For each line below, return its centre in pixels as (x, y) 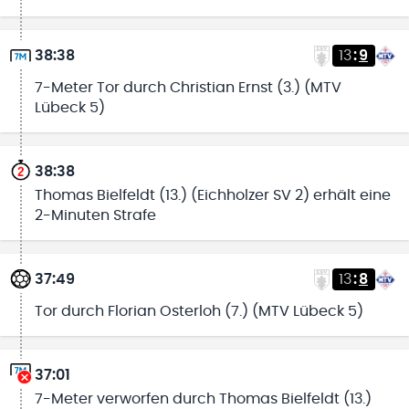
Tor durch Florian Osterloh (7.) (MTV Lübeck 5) (199, 311)
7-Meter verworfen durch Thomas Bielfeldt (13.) (203, 399)
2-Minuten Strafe (95, 216)
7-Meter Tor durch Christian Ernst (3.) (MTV (188, 87)
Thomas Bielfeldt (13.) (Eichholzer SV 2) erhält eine (212, 196)
